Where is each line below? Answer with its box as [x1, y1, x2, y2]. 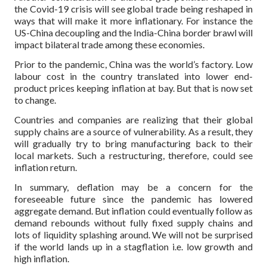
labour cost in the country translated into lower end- [14, 70, 253, 82]
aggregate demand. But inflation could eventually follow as [14, 204, 253, 216]
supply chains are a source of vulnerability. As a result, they [14, 126, 253, 138]
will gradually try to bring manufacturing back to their [14, 138, 253, 150]
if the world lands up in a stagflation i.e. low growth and [14, 240, 253, 252]
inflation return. [14, 162, 77, 173]
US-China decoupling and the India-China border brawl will [14, 27, 253, 39]
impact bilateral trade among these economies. [14, 39, 204, 51]
